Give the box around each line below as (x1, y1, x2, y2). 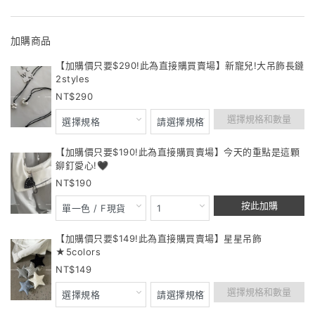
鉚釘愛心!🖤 (56, 160, 108, 171)
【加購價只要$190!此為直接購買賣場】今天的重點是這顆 (56, 146, 300, 157)
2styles (56, 73, 90, 84)
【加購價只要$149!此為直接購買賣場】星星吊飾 (56, 233, 262, 244)
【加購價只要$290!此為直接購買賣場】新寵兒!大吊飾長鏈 (56, 60, 304, 71)
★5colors (56, 246, 101, 257)
